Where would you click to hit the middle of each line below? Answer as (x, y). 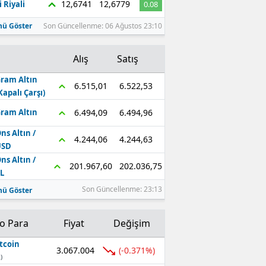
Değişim (132, 223)
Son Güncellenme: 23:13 (122, 189)
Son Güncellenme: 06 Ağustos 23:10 (102, 26)
